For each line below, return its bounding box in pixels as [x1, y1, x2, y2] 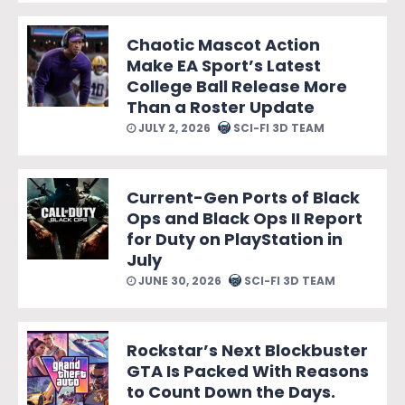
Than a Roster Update [127, 95, 315, 118]
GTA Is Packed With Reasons [127, 359, 369, 382]
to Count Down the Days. [127, 380, 335, 403]
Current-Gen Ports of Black [127, 185, 360, 209]
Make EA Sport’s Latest [127, 53, 321, 77]
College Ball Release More [127, 74, 347, 98]
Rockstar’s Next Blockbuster [127, 338, 368, 362]
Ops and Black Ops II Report [127, 206, 363, 230]
